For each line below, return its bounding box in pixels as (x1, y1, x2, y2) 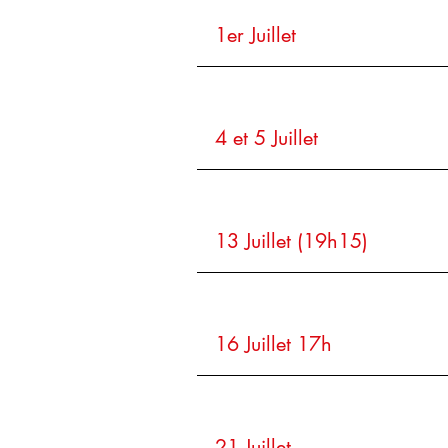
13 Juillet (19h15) (215, 228, 368, 254)
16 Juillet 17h (215, 331, 332, 357)
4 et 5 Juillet (215, 125, 318, 151)
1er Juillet (215, 22, 296, 48)
